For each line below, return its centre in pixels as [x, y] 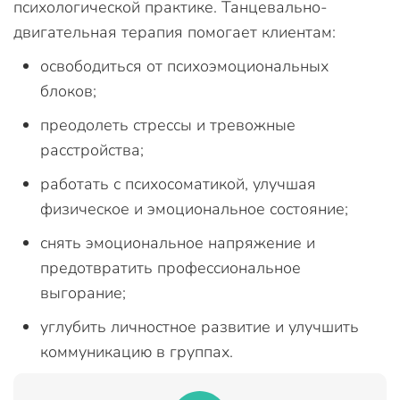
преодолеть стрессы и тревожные [168, 125]
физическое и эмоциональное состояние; [194, 208]
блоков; [68, 91]
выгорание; [83, 292]
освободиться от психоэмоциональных [184, 66]
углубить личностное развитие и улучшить [200, 326]
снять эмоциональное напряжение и [178, 242]
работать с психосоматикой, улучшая [178, 183]
